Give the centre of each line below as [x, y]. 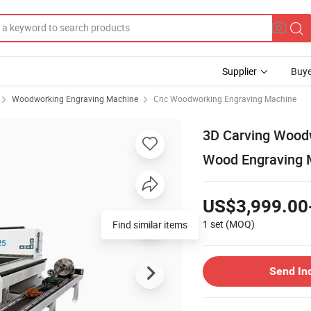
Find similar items [150, 224]
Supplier [239, 71]
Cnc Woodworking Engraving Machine [225, 99]
